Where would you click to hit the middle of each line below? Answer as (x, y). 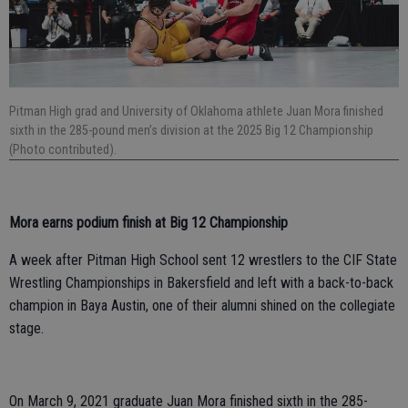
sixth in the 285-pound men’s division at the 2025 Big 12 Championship (191, 131)
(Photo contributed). (63, 150)
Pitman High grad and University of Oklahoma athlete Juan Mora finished (196, 112)
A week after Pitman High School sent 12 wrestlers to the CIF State (203, 260)
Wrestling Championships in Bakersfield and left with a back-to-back (201, 283)
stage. (26, 329)
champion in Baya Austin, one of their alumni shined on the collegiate (202, 306)
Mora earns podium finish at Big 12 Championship (148, 223)
